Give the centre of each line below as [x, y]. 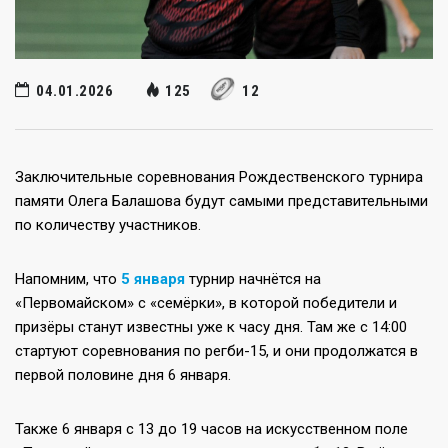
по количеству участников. [108, 225]
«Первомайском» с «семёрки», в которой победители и [206, 303]
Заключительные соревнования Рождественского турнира [219, 177]
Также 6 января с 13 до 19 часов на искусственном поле [211, 429]
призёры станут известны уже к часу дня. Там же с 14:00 [211, 327]
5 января [153, 279]
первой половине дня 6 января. [123, 375]
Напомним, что [68, 279]
